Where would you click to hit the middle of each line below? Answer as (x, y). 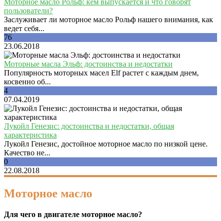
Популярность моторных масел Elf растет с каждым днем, (101, 73)
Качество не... (27, 153)
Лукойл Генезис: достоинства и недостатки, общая (89, 126)
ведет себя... (24, 28)
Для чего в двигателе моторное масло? (73, 214)
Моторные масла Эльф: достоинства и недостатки (88, 64)
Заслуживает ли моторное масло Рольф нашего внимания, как (109, 19)
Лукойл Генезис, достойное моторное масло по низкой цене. (106, 144)
